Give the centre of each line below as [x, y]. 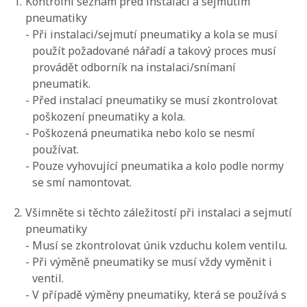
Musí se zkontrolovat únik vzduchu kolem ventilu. [160, 246]
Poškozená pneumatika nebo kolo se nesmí [144, 133]
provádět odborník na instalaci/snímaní [134, 67]
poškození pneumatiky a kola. [109, 117]
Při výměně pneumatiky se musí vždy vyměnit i [152, 262]
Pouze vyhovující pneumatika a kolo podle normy [158, 166]
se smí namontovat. [82, 183]
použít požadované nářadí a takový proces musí [154, 51]
